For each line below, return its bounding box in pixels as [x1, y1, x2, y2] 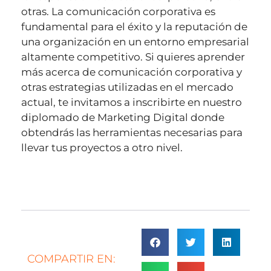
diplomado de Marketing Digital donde [21, 111, 224, 123]
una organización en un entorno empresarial [21, 35, 249, 48]
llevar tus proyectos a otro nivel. [21, 141, 183, 154]
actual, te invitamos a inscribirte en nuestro [21, 96, 242, 108]
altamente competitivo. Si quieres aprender [21, 50, 245, 63]
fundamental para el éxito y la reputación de [21, 20, 247, 33]
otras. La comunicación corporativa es [21, 5, 215, 18]
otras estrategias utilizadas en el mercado [21, 80, 233, 93]
